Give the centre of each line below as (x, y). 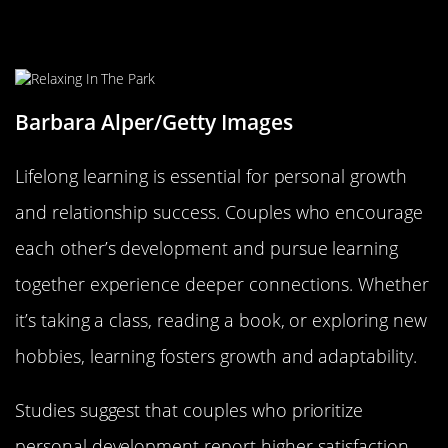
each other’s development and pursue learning (207, 247)
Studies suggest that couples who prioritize (189, 409)
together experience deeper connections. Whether (222, 283)
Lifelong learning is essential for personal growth (211, 175)
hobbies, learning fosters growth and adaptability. (216, 355)
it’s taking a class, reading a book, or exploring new (221, 319)
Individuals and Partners (154, 39)
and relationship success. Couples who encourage (219, 211)
